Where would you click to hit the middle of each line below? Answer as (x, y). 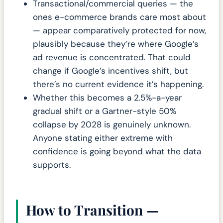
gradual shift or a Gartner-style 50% (105, 111)
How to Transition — (92, 210)
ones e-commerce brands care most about (119, 17)
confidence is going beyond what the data (117, 152)
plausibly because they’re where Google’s (116, 44)
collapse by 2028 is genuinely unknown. (112, 125)
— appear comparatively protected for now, (119, 31)
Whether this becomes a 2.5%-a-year (107, 98)
